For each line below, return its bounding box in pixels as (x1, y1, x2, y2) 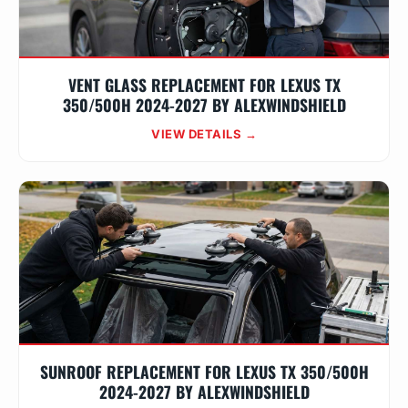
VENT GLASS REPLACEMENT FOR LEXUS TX (67, 73, 341, 97)
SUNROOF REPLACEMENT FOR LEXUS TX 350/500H (39, 360, 369, 383)
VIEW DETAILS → (151, 127, 257, 141)
